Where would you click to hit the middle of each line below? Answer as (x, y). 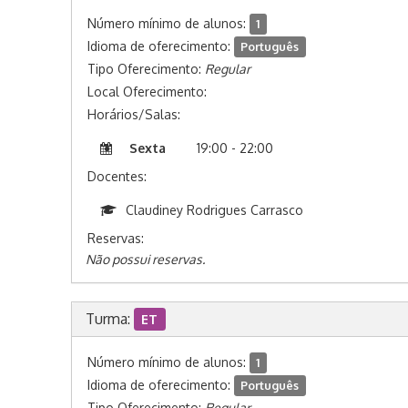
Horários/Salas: (133, 114)
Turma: (109, 319)
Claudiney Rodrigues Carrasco (214, 210)
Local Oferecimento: (147, 92)
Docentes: (117, 176)
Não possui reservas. (145, 259)
